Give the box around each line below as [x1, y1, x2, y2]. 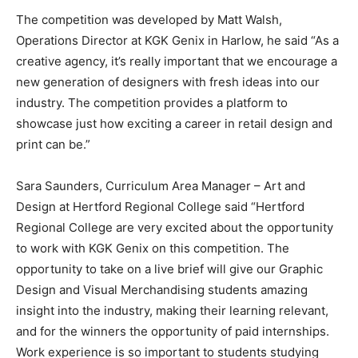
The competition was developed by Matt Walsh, [16, 12, 282, 28]
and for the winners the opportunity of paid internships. [16, 324, 329, 340]
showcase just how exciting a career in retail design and [16, 116, 332, 132]
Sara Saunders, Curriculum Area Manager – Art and [16, 178, 305, 194]
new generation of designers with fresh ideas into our [16, 74, 320, 90]
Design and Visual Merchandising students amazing [16, 282, 308, 298]
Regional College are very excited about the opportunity [16, 220, 333, 236]
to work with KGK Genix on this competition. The [16, 241, 289, 257]
